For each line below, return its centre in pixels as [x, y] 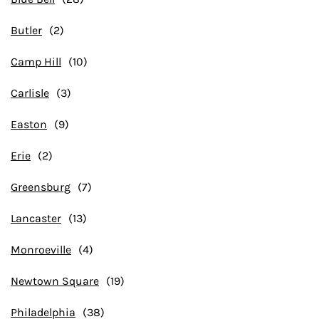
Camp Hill [36, 62]
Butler [26, 30]
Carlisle [30, 93]
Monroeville [41, 250]
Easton [29, 124]
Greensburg [41, 187]
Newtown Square [55, 281]
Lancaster [36, 218]
